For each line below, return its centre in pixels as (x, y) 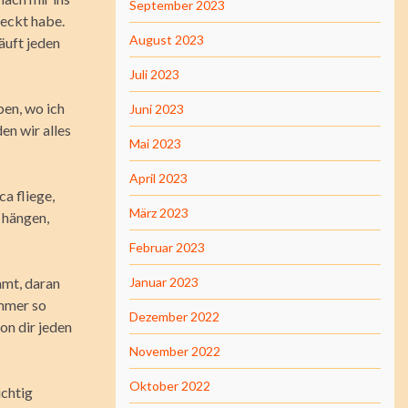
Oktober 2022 (170, 386)
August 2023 (167, 40)
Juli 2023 (154, 74)
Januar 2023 (164, 282)
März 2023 (159, 213)
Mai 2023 (155, 143)
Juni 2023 (157, 109)
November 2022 (175, 351)
